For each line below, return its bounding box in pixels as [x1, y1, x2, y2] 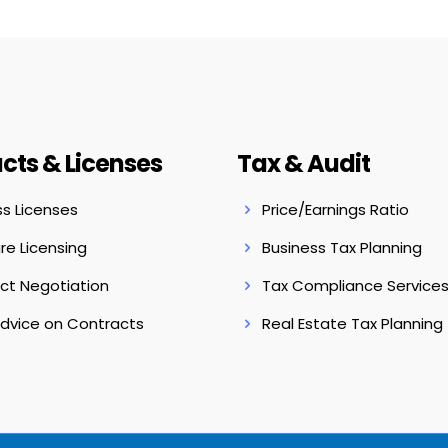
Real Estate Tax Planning [261, 313, 443, 334]
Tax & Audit [236, 147, 370, 180]
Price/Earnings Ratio [261, 199, 409, 220]
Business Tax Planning [261, 237, 422, 258]
